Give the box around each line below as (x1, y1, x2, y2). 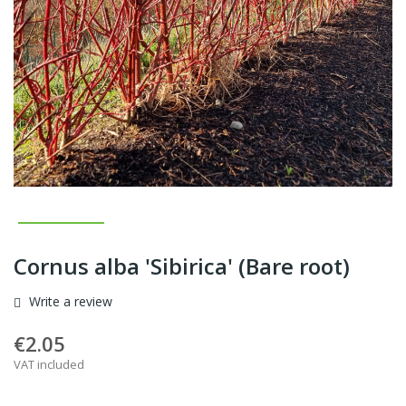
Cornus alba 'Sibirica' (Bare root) (14, 251, 350, 282)
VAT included (14, 356, 84, 373)
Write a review (25, 293, 112, 311)
